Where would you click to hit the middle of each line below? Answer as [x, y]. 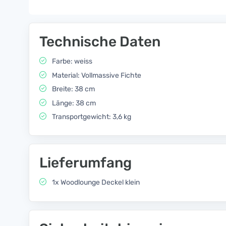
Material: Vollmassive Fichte [96, 75]
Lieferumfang [86, 163]
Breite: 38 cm [73, 89]
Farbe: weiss [71, 62]
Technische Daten [100, 42]
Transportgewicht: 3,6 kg [91, 117]
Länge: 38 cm [73, 103]
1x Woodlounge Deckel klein [95, 183]
